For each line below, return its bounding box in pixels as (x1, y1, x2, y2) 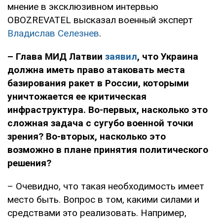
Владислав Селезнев (7, 27, 99, 39)
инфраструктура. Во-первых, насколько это (7, 104, 208, 115)
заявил (105, 50, 137, 62)
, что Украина (137, 50, 198, 62)
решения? (7, 157, 51, 169)
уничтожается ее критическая (7, 90, 147, 102)
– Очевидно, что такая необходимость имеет (7, 180, 204, 192)
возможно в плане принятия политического (7, 144, 208, 155)
